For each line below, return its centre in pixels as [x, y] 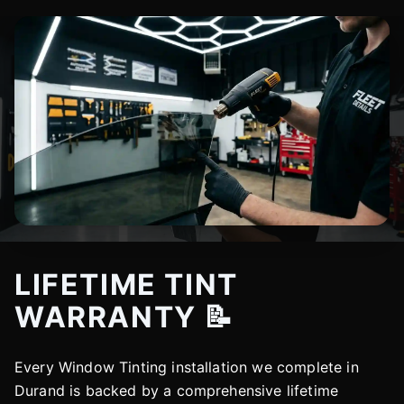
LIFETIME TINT [126, 284]
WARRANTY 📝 [125, 317]
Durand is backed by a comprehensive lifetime [177, 390]
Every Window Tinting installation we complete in [187, 367]
